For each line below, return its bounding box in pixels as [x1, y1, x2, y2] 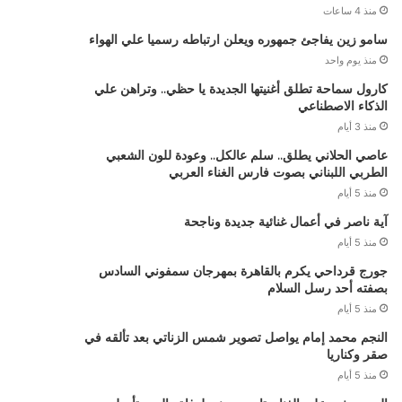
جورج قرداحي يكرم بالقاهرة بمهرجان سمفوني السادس [98, 263, 388, 279]
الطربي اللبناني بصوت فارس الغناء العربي [168, 164, 388, 180]
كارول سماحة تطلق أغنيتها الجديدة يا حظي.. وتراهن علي [93, 81, 388, 97]
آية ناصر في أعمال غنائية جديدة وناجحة [183, 214, 388, 230]
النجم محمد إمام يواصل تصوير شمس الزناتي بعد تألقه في [83, 329, 388, 345]
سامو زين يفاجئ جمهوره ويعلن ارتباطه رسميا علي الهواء [88, 31, 388, 48]
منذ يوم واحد [324, 54, 377, 66]
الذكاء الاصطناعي [297, 98, 388, 114]
